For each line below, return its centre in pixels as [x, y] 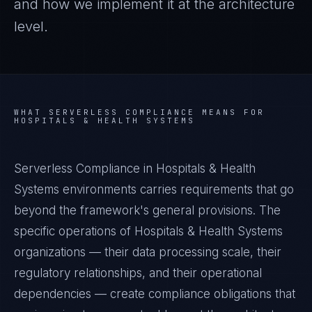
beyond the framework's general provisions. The [147, 210]
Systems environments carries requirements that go [154, 189]
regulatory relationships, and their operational [138, 273]
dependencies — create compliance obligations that [155, 294]
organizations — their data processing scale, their [148, 252]
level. [31, 26]
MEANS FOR [230, 112]
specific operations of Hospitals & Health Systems [148, 231]
